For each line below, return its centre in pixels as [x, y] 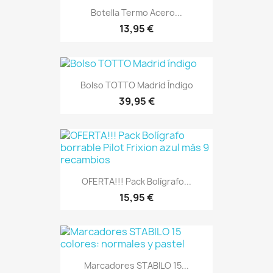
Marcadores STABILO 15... [136, 266]
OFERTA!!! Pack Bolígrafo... [136, 182]
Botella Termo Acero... [136, 13]
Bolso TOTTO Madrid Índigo [136, 85]
